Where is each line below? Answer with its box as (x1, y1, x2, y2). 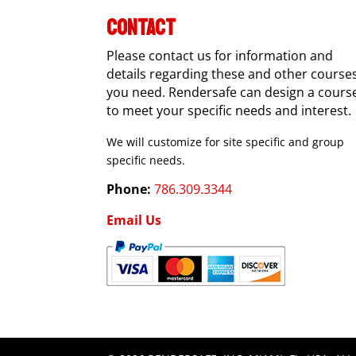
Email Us (106, 211, 162, 230)
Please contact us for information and (106, 47, 334, 65)
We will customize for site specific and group (106, 134, 345, 150)
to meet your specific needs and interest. (106, 102, 352, 120)
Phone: (106, 180, 152, 199)
